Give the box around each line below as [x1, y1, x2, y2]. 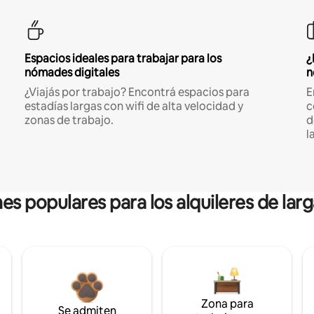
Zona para [200, 296, 254, 311]
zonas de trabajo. [24, 112, 114, 128]
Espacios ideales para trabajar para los [24, 50, 221, 66]
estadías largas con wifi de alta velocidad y [24, 98, 243, 114]
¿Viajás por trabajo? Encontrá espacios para [24, 84, 250, 100]
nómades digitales [24, 64, 119, 80]
